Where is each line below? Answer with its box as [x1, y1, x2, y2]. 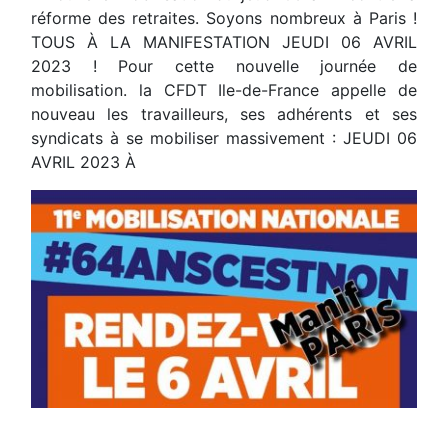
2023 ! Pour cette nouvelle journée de [31, 56, 417, 77]
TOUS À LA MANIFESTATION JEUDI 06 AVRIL [31, 32, 417, 53]
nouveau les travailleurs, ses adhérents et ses [31, 104, 417, 125]
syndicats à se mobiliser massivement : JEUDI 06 [31, 128, 417, 149]
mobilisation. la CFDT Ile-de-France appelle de [31, 80, 417, 101]
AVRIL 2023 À [31, 152, 136, 173]
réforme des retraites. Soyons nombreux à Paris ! [31, 8, 417, 29]
